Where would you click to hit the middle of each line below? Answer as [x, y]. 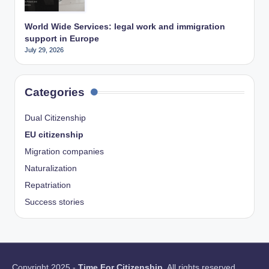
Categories [55, 92]
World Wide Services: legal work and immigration [125, 26]
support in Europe [62, 38]
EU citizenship [54, 134]
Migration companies [64, 151]
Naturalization [51, 168]
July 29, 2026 [44, 50]
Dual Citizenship [55, 118]
